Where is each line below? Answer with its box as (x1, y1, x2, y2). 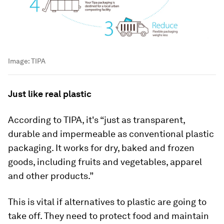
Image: (8, 56, 31, 65)
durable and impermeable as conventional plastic (8, 128, 214, 139)
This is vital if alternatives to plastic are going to (8, 196, 206, 207)
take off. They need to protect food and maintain (8, 210, 209, 221)
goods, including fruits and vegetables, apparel (8, 156, 202, 167)
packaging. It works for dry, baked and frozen (8, 142, 194, 153)
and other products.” (8, 170, 93, 181)
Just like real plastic (8, 88, 91, 99)
